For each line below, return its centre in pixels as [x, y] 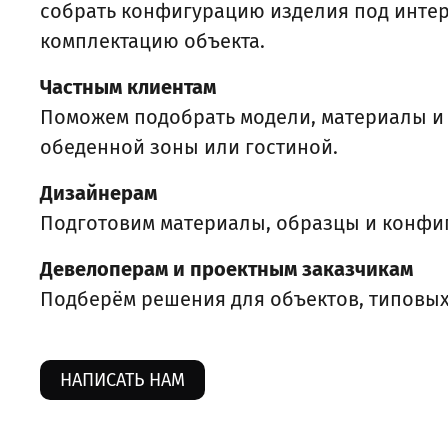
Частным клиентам [128, 87]
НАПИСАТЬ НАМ [122, 380]
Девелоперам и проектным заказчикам [226, 269]
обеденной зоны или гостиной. [189, 147]
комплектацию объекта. [152, 41]
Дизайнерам [98, 193]
